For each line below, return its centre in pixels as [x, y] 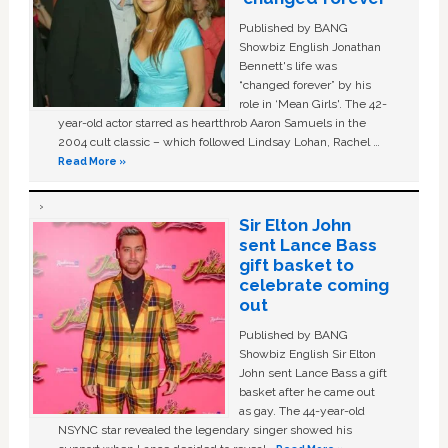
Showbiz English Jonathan [309, 46]
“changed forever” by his [304, 84]
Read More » [92, 160]
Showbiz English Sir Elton [307, 353]
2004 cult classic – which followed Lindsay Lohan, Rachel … [219, 141]
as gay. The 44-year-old [301, 410]
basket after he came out [306, 391]
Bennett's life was [287, 65]
